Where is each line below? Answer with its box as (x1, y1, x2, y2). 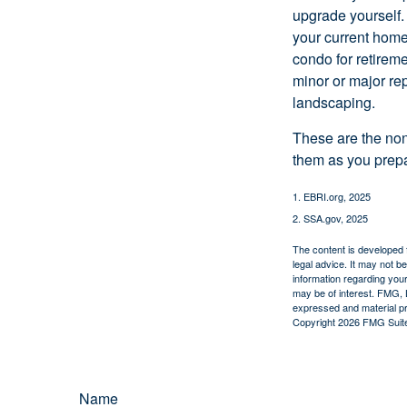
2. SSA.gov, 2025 (293, 210, 368, 225)
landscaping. (293, 91, 375, 113)
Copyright (293, 313, 338, 329)
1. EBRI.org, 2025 (293, 188, 371, 203)
